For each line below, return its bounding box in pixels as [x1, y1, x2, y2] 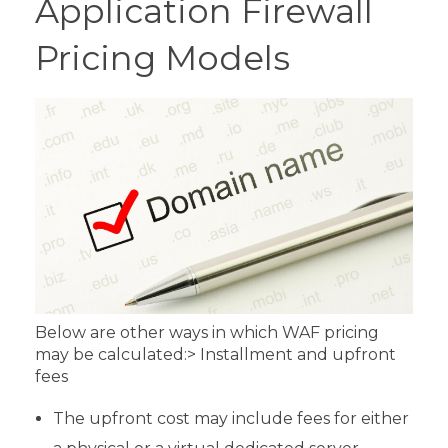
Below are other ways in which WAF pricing [35, 322, 379, 342]
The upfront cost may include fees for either [52, 408, 409, 428]
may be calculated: [35, 344, 187, 364]
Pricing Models [35, 36, 290, 78]
